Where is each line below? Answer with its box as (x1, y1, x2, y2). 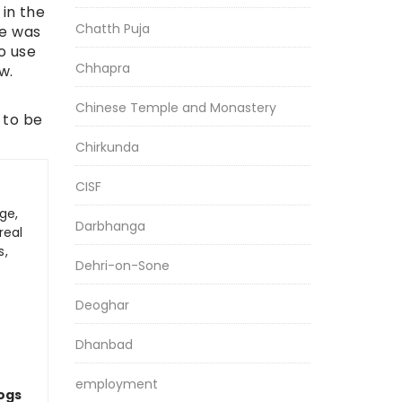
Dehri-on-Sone (74, 257, 170, 275)
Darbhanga (74, 217, 145, 235)
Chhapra (74, 59, 130, 77)
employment (74, 375, 158, 393)
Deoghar (74, 296, 129, 314)
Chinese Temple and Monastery (74, 99, 276, 117)
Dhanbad (74, 336, 133, 354)
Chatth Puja (74, 20, 150, 38)
